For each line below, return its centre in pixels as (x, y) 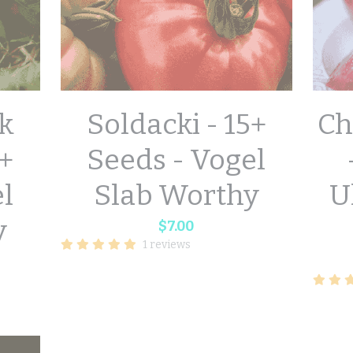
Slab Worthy (176, 196)
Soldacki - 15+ (176, 125)
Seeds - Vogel (176, 160)
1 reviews (166, 245)
